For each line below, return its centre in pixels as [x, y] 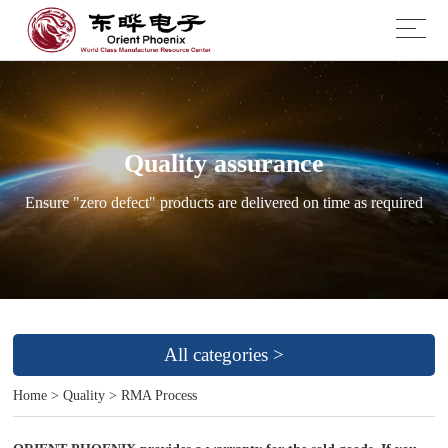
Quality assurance [224, 163]
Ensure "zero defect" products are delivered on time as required [224, 202]
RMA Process [159, 395]
